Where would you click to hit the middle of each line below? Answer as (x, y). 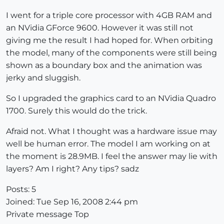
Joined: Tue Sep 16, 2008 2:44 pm (72, 202)
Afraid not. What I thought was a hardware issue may (111, 131)
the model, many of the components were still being (111, 53)
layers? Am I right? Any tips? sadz (72, 169)
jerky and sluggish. (43, 78)
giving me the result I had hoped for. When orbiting (109, 40)
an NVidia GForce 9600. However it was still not (100, 28)
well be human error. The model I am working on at (108, 144)
